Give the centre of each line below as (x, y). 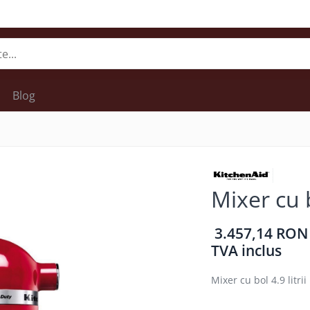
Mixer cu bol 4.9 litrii (258, 280)
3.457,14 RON (261, 233)
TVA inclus (246, 250)
